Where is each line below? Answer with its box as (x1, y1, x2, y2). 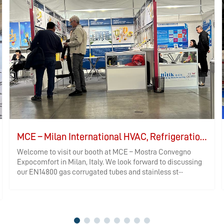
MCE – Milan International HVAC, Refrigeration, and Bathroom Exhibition (200, 131, 207, 142)
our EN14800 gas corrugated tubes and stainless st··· (17, 168, 183, 176)
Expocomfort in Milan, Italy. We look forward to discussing (17, 158, 202, 166)
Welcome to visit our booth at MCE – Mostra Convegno (17, 148, 191, 156)
